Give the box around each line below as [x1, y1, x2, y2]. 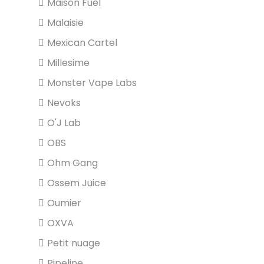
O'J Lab [47, 116, 81, 130]
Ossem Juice [47, 176, 106, 190]
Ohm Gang [47, 156, 98, 170]
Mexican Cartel [47, 36, 117, 49]
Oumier [47, 196, 81, 210]
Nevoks [47, 96, 81, 110]
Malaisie [47, 16, 84, 29]
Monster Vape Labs [47, 76, 137, 90]
